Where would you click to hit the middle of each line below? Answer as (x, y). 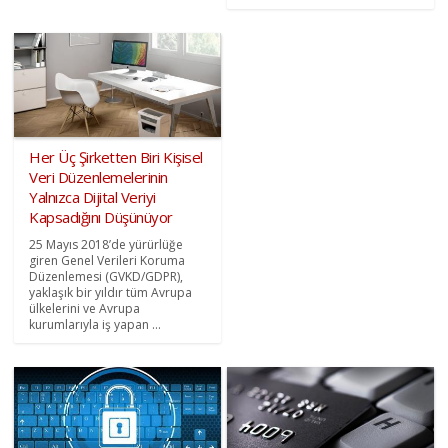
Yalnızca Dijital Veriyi (92, 196)
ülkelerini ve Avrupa (85, 308)
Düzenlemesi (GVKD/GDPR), (106, 276)
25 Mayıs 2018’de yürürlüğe (106, 244)
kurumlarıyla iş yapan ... (95, 324)
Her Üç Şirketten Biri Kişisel (116, 156)
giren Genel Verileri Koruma (107, 260)
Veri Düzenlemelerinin (98, 176)
